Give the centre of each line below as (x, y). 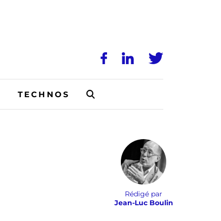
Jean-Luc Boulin (144, 203)
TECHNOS (44, 94)
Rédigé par (144, 194)
